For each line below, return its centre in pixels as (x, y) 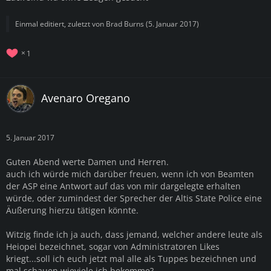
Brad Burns (125, 24)
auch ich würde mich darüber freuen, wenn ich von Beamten (130, 174)
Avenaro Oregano (86, 98)
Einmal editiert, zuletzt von (60, 24)
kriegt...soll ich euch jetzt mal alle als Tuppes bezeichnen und (131, 258)
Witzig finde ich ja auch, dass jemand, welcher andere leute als (134, 234)
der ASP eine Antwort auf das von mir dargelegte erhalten (123, 186)
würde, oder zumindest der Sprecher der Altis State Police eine (134, 198)
